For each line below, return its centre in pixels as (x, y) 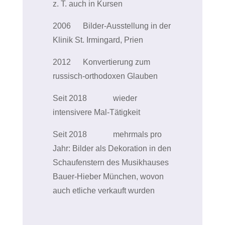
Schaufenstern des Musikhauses (110, 162)
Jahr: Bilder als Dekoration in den (112, 148)
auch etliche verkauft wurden (103, 190)
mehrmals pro (137, 134)
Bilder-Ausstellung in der (127, 26)
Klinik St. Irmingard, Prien (98, 40)
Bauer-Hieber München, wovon (108, 176)
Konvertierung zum (116, 62)
